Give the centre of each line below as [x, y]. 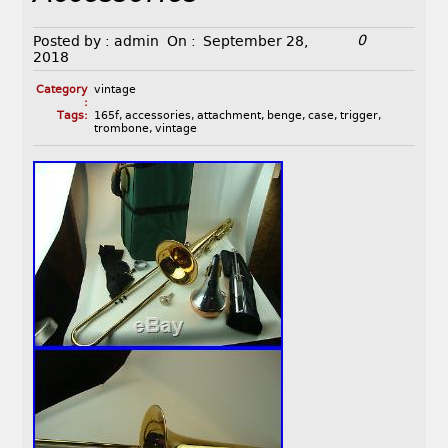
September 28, [256, 41]
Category [61, 90]
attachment [228, 116]
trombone [121, 129]
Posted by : [72, 41]
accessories [157, 116]
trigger [358, 116]
